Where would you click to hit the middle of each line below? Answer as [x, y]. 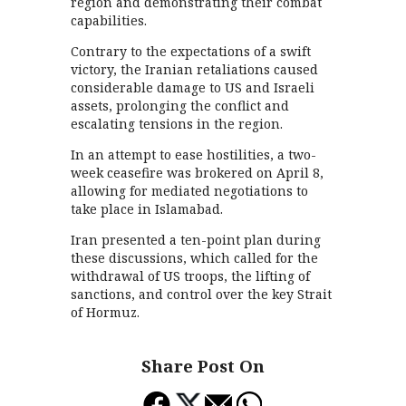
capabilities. [109, 20]
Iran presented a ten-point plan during [196, 240]
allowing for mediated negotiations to [190, 191]
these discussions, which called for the [195, 258]
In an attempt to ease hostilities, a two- [194, 155]
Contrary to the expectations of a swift [191, 51]
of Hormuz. [106, 312]
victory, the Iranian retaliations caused [195, 69]
